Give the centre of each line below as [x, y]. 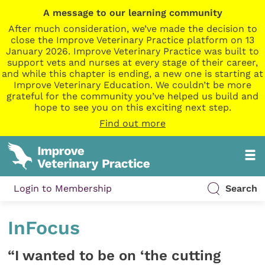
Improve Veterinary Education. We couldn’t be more [132, 85]
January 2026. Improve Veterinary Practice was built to [132, 51]
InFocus [44, 228]
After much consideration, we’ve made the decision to [132, 29]
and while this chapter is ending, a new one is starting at [132, 74]
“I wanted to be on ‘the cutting [114, 255]
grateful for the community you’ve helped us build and [132, 96]
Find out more [132, 123]
